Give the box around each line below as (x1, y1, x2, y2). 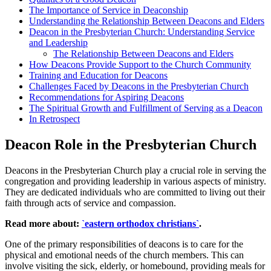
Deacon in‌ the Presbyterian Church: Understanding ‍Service (29, 26, 255, 37)
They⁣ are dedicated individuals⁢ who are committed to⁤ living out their (5, 186, 265, 197)
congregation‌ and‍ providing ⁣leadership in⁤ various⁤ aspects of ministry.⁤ (5, 175, 266, 186)
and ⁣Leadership (29, 37, 88, 48)
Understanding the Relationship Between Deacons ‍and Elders (29, 15, 264, 26)
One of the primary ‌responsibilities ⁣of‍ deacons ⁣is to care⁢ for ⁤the (5, 238, 243, 249)
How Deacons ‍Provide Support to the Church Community (29, 59, 251, 70)
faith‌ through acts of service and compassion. (5, 197, 176, 208)
